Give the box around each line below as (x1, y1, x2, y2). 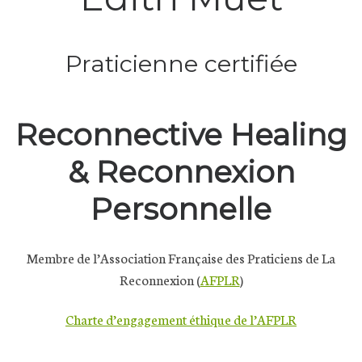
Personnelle (90, 191, 271, 227)
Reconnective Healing (15, 116, 347, 153)
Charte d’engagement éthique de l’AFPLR (65, 309, 297, 328)
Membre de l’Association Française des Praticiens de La (27, 247, 335, 267)
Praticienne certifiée (65, 49, 297, 78)
